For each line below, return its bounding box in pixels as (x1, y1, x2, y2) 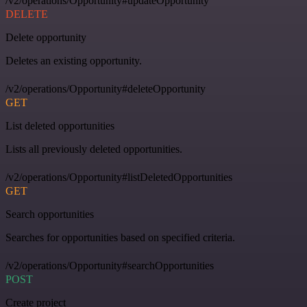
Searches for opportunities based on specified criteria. (5, 231, 235, 243)
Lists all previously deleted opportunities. (5, 143, 182, 155)
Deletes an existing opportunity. (5, 54, 142, 66)
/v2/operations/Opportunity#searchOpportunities (5, 259, 214, 271)
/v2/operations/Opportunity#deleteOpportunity (5, 82, 206, 95)
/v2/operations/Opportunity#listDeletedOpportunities (5, 171, 232, 183)
